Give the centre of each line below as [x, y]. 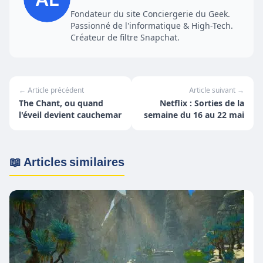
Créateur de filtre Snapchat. [125, 38]
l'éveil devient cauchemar [70, 115]
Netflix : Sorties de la [202, 103]
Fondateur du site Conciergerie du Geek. [150, 14]
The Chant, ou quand [61, 103]
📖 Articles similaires [67, 162]
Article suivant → [217, 90]
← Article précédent [51, 90]
